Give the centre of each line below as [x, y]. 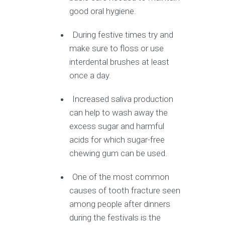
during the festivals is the [115, 217]
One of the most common [121, 177]
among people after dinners [120, 204]
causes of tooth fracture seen [125, 190]
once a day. [90, 75]
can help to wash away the [119, 112]
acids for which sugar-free [117, 139]
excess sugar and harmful [117, 126]
